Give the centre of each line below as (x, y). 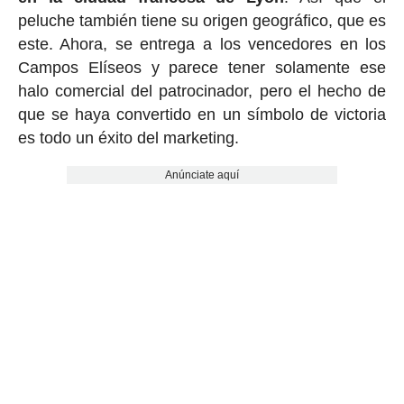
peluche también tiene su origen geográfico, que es (202, 21)
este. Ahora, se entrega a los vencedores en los (202, 45)
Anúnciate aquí (202, 175)
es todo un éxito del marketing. (128, 138)
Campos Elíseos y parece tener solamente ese (202, 68)
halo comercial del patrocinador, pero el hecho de (202, 92)
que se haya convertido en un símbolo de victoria (202, 115)
